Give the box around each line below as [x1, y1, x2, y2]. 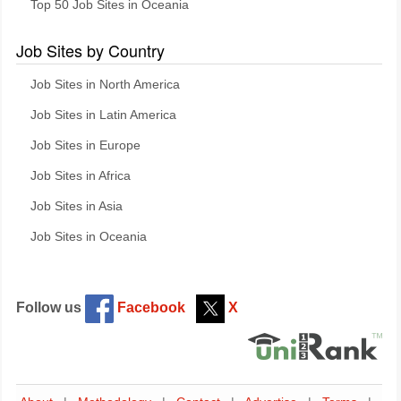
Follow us [16, 300, 85, 315]
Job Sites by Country [16, 38, 165, 62]
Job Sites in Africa [30, 169, 131, 183]
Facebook [114, 300, 185, 315]
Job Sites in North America [30, 78, 180, 91]
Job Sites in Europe [30, 139, 141, 152]
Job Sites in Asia [30, 200, 123, 213]
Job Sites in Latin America [30, 108, 176, 122]
